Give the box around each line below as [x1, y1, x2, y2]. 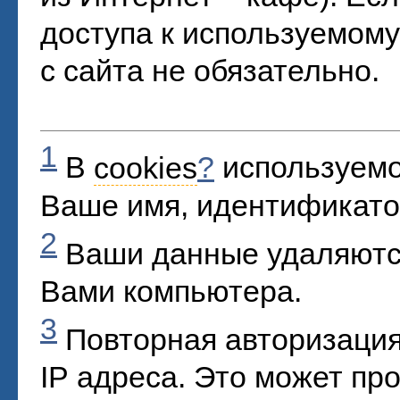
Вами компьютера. [40, 273, 302, 308]
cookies [94, 150, 197, 185]
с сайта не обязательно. [40, 54, 379, 88]
